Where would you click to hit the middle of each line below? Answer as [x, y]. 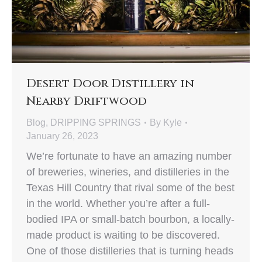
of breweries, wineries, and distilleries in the [128, 172]
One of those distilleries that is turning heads [130, 251]
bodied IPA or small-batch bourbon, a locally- [130, 220]
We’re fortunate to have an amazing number [129, 156]
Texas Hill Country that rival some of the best [130, 188]
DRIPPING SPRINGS [96, 123]
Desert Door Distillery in [110, 84]
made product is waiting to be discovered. [123, 235]
